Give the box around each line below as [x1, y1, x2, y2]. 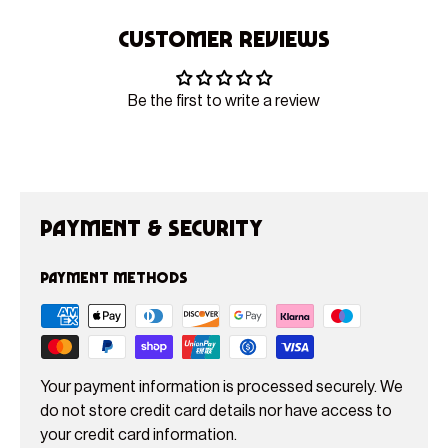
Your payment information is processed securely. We [40, 379, 403, 396]
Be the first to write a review [128, 93, 320, 110]
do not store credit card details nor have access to [40, 403, 392, 420]
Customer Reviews [118, 24, 330, 54]
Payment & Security [40, 213, 263, 242]
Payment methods [40, 267, 188, 288]
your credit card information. [40, 427, 237, 444]
